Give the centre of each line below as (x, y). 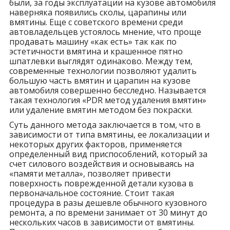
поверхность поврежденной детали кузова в (101, 183)
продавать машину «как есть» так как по (93, 41)
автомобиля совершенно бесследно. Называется (107, 90)
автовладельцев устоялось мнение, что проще (105, 32)
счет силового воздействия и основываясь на (101, 164)
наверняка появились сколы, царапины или (98, 12)
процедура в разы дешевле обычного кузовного (108, 203)
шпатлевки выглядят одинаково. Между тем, (101, 61)
